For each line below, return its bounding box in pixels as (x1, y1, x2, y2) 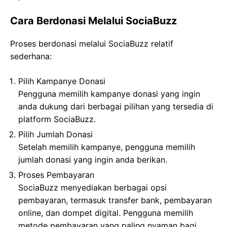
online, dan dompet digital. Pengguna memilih (18, 207, 193, 218)
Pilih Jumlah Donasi (18, 129, 93, 139)
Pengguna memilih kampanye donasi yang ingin (18, 88, 200, 99)
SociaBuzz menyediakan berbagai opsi (18, 182, 167, 193)
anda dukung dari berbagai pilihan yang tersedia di (18, 101, 213, 111)
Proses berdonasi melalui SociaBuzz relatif (10, 38, 173, 49)
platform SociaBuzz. (18, 113, 96, 124)
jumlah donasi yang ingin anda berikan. (18, 154, 167, 165)
